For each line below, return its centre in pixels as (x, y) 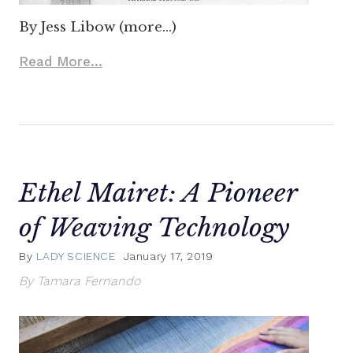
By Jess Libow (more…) (98, 27)
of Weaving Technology (154, 227)
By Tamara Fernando (80, 281)
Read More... (61, 61)
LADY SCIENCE (76, 256)
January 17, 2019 (168, 256)
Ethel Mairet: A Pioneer (158, 193)
